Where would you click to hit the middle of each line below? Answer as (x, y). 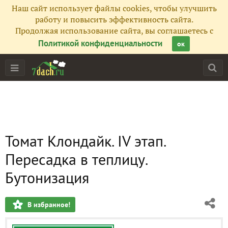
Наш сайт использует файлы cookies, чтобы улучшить (114, 8)
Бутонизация (47, 177)
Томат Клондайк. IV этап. (85, 141)
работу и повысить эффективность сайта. (114, 19)
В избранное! (49, 205)
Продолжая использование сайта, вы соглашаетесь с (114, 31)
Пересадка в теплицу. (76, 159)
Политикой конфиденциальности (100, 43)
